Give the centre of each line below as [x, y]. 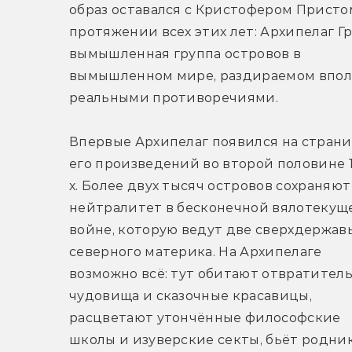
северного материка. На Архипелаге [196, 252]
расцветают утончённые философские [205, 318]
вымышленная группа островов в [185, 54]
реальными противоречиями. [174, 98]
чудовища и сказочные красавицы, [191, 296]
